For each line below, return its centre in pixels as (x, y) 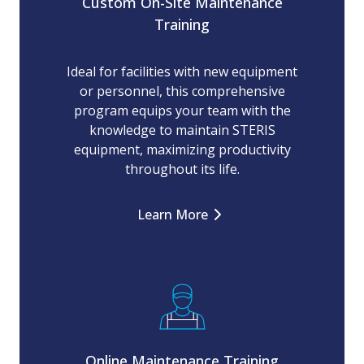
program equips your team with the (182, 111)
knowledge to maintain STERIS (182, 130)
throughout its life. (182, 169)
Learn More (172, 215)
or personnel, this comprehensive (182, 91)
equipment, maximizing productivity (182, 150)
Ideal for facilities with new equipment (182, 72)
